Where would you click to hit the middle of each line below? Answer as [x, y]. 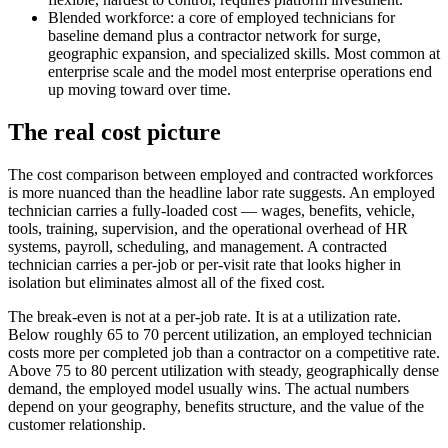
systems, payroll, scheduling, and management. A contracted [197, 247]
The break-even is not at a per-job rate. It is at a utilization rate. [204, 317]
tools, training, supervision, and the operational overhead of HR [208, 229]
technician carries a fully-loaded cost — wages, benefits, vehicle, [211, 211]
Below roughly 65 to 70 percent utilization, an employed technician [220, 335]
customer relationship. [77, 425]
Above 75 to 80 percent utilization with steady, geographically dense [223, 371]
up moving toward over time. [139, 90]
